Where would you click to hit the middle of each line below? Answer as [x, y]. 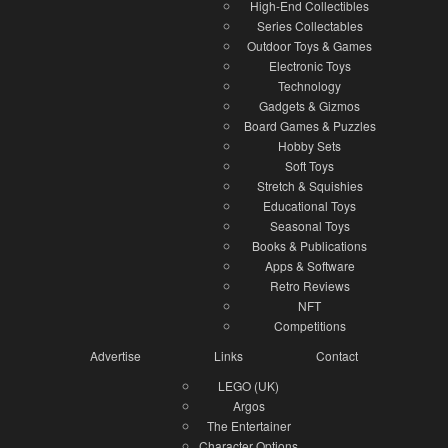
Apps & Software [309, 265]
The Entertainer [248, 425]
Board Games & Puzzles [309, 125]
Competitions [309, 325]
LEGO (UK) [248, 385]
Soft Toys [309, 165]
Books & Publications [309, 245]
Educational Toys [309, 205]
